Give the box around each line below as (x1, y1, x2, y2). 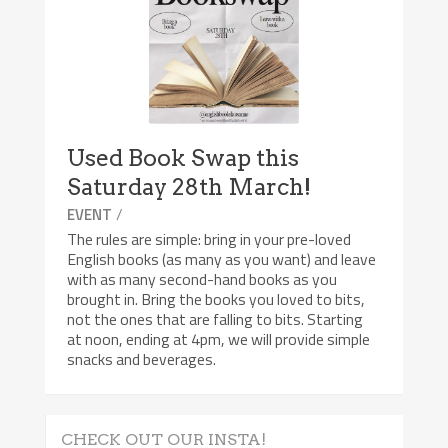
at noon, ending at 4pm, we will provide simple (67, 326, 371, 351)
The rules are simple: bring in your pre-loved (67, 226, 352, 251)
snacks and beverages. (67, 346, 217, 371)
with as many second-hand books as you (67, 266, 338, 291)
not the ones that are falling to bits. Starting (67, 306, 364, 331)
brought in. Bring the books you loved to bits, (67, 286, 366, 311)
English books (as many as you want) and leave (67, 246, 377, 271)
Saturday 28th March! (67, 172, 312, 201)
